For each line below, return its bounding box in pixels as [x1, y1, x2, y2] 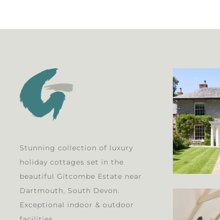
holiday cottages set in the [20, 158, 124, 167]
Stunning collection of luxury [20, 143, 133, 153]
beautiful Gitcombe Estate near [20, 172, 142, 181]
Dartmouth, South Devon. [20, 186, 120, 195]
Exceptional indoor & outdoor [20, 200, 134, 210]
